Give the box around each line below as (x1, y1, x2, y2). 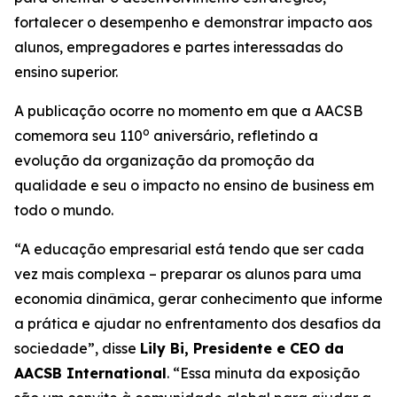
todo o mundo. (14, 201, 113, 219)
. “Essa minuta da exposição (167, 364, 360, 382)
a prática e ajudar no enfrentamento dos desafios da (14, 315, 381, 332)
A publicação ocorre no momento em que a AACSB (14, 102, 362, 120)
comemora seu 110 (14, 127, 143, 144)
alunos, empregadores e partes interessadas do (14, 38, 343, 56)
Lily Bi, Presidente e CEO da (140, 339, 344, 357)
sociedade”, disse (14, 339, 140, 357)
